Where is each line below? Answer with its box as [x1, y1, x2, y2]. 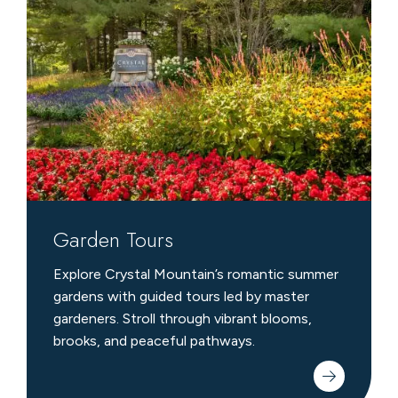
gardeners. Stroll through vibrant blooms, [52, 309, 312, 327]
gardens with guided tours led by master [52, 287, 309, 305]
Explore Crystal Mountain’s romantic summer [52, 265, 338, 283]
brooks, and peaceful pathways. [52, 331, 255, 349]
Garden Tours [52, 223, 173, 255]
